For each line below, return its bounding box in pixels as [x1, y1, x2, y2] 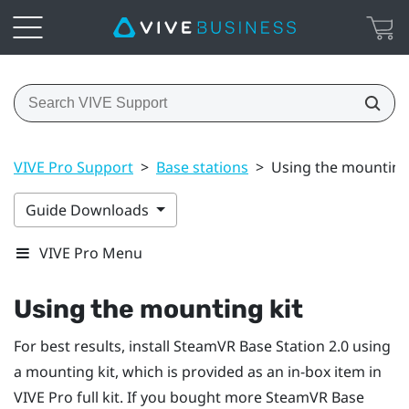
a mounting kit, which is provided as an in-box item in [14, 361, 382, 382]
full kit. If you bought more [73, 386, 266, 407]
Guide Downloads [26, 199, 152, 220]
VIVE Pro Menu [39, 242, 142, 263]
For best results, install [14, 335, 173, 356]
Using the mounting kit [14, 293, 303, 324]
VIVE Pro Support [14, 156, 133, 177]
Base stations [156, 156, 248, 177]
